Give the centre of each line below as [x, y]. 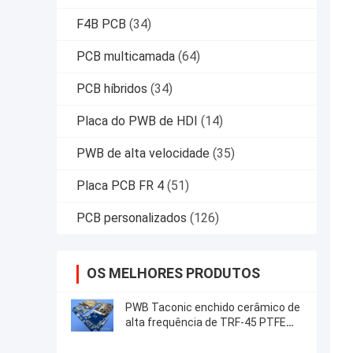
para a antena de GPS [180, 338]
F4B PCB [101, 24]
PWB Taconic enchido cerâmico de [213, 308]
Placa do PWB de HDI [137, 121]
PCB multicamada [126, 57]
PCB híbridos [112, 89]
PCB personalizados [132, 218]
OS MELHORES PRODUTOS [173, 273]
